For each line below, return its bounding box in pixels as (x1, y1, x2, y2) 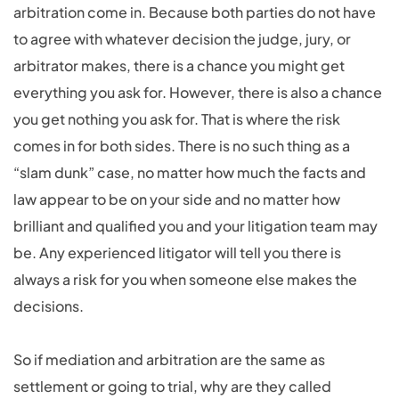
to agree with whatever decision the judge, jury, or (13, 29, 351, 48)
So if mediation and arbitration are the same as (13, 350, 325, 369)
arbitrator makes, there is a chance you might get (13, 56, 345, 75)
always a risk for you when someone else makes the (13, 270, 357, 289)
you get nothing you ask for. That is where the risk (13, 110, 340, 128)
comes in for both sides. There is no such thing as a (13, 136, 350, 155)
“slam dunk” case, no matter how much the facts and (13, 163, 366, 182)
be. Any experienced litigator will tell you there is (13, 243, 341, 262)
